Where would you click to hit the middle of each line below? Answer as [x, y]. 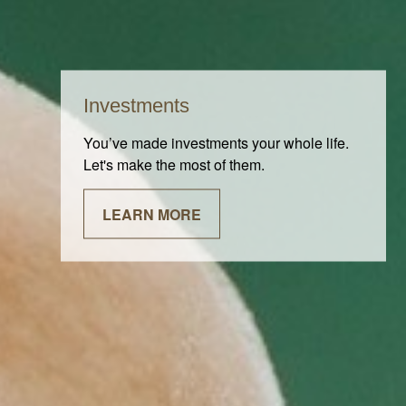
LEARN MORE [152, 214]
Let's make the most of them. [174, 164]
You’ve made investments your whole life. [217, 142]
